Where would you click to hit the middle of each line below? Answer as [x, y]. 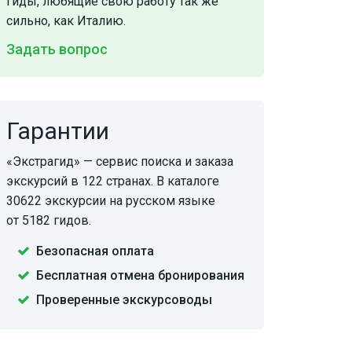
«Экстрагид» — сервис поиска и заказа [119, 161]
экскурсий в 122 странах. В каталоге [112, 181]
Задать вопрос [57, 49]
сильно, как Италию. [66, 20]
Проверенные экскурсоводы [124, 299]
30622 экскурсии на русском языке [110, 200]
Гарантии [57, 130]
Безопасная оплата [95, 251]
